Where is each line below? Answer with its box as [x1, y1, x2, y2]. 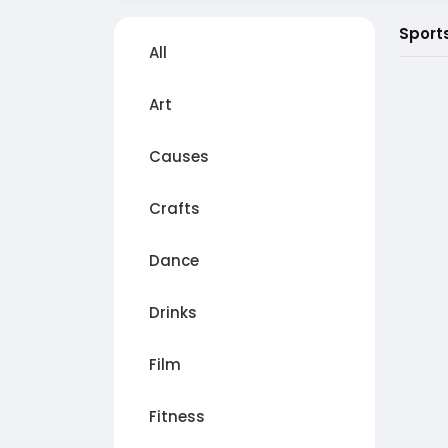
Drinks [149, 302, 197, 324]
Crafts [149, 198, 200, 220]
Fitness [149, 406, 205, 428]
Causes [149, 146, 209, 168]
